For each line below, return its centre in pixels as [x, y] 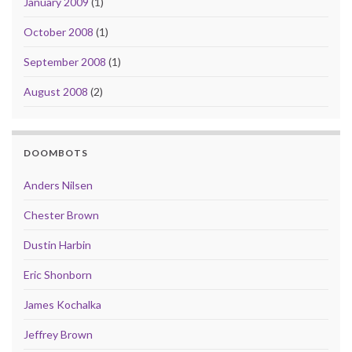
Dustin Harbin [57, 245]
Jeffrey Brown [58, 335]
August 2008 [56, 92]
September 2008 [65, 62]
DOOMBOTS [56, 153]
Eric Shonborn [58, 275]
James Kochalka [62, 305]
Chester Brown [61, 215]
